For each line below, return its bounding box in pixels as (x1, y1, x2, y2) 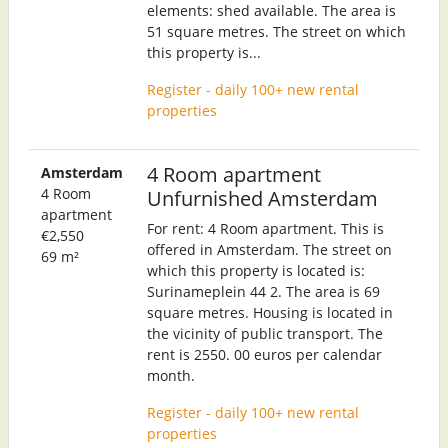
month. (147, 365, 195, 385)
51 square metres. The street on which (147, 21, 406, 41)
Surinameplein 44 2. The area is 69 (147, 281, 380, 301)
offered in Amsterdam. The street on (147, 239, 392, 259)
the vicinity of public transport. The (147, 323, 383, 343)
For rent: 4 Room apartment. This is (147, 218, 384, 238)
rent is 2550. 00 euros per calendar (147, 344, 382, 364)
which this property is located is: (147, 260, 365, 280)
